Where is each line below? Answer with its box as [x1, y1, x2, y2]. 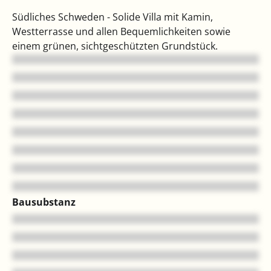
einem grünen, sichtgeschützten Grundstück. [12, 39, 218, 53]
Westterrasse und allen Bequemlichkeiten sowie [12, 25, 230, 39]
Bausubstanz [12, 195, 76, 209]
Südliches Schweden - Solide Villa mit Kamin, [12, 10, 213, 24]
